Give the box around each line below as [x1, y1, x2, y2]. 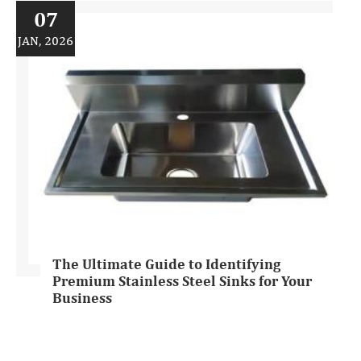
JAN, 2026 [18, 33, 73, 49]
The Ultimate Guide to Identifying [52, 257, 280, 272]
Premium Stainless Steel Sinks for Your [52, 274, 312, 289]
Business [52, 291, 112, 306]
